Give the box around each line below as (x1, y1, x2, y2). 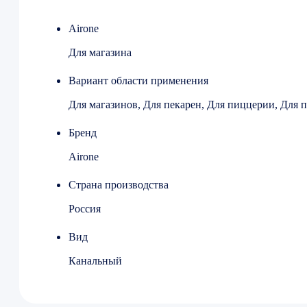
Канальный (69, 255, 122, 267)
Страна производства (69, 179, 169, 191)
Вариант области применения (69, 75, 208, 87)
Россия (69, 203, 101, 215)
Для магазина (69, 47, 132, 59)
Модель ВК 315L (69, 16, 162, 30)
